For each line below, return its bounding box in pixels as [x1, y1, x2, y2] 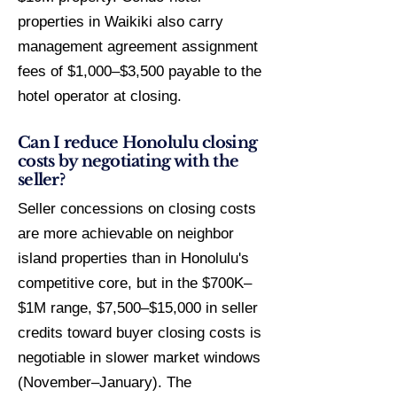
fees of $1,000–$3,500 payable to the [18, 63, 261, 80]
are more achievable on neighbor [18, 225, 234, 242]
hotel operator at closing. [18, 88, 182, 105]
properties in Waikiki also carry [18, 13, 223, 30]
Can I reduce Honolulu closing [18, 133, 258, 152]
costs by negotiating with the [18, 152, 239, 171]
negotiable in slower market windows [18, 349, 261, 366]
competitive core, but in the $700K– [18, 275, 252, 292]
